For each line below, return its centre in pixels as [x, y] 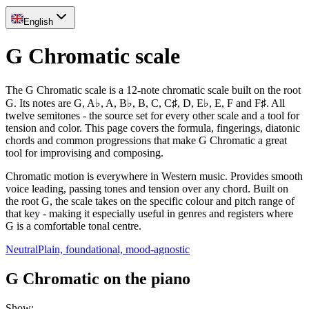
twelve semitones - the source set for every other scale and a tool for [152, 115]
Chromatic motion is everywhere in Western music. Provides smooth [154, 176]
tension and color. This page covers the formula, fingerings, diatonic [153, 128]
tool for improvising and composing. [84, 152]
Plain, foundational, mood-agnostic [114, 249]
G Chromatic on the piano [98, 278]
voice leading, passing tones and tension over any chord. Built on [147, 188]
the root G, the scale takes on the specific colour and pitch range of [150, 201]
